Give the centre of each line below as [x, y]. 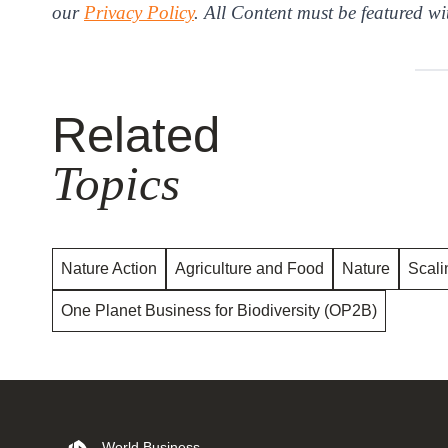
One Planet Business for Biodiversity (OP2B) [219, 310]
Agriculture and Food [249, 268]
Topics [116, 183]
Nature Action [109, 268]
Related [136, 134]
